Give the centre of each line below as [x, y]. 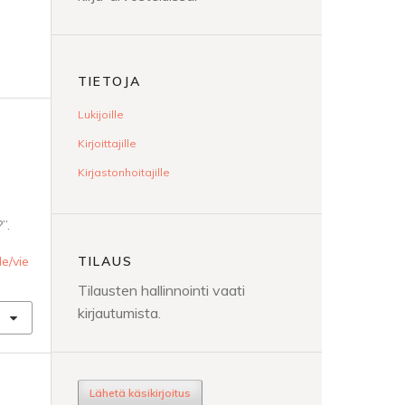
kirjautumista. [119, 312]
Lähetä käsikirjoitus [140, 392]
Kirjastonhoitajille [124, 173]
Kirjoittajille [107, 144]
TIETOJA [109, 82]
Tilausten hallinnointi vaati [161, 290]
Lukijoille [101, 115]
